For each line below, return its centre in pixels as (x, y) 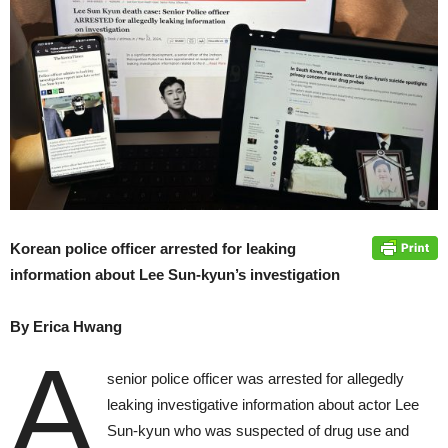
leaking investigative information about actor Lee (262, 404)
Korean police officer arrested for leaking (153, 248)
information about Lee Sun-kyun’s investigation (175, 274)
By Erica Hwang (68, 326)
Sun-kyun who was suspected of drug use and (257, 430)
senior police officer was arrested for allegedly (255, 378)
